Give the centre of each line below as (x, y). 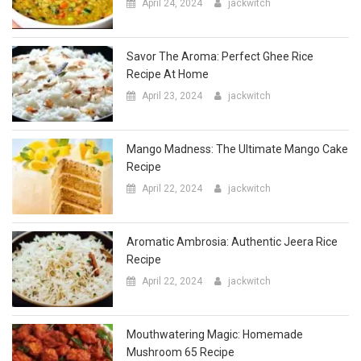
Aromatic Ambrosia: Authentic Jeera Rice (232, 192)
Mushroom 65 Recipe (181, 303)
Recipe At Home (168, 25)
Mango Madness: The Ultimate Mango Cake (238, 100)
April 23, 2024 (172, 46)
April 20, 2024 (172, 324)
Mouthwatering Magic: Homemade (215, 285)
